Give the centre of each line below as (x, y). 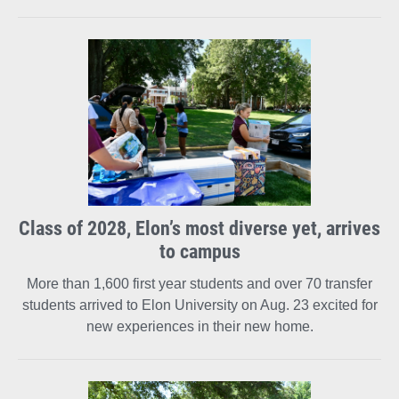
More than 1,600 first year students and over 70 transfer (199, 284)
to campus (199, 251)
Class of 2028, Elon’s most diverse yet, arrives (199, 228)
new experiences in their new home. (199, 327)
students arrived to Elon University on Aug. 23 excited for (199, 305)
